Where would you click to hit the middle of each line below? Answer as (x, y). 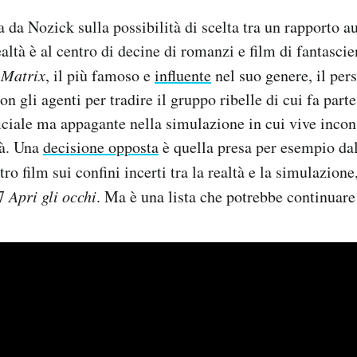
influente (183, 76)
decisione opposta (101, 147)
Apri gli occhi (53, 196)
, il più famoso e (100, 76)
